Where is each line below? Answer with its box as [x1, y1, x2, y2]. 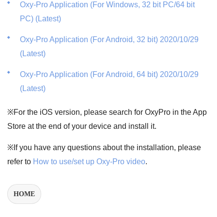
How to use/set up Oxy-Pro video [33, 157, 145, 166]
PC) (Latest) [20, 15, 61, 23]
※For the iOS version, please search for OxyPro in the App [7, 108, 207, 116]
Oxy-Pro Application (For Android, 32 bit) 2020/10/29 [20, 35, 199, 44]
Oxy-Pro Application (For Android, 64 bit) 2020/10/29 [20, 70, 199, 78]
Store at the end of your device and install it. [7, 122, 156, 130]
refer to [7, 157, 33, 166]
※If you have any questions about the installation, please [7, 143, 201, 152]
